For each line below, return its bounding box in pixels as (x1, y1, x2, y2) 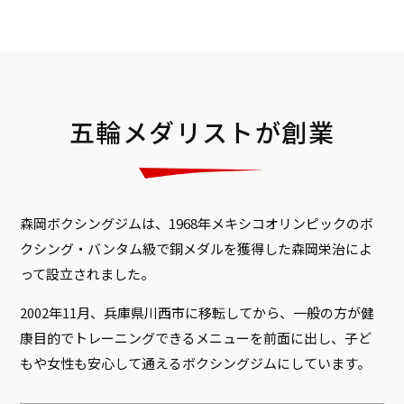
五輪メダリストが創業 (69, 114, 335, 151)
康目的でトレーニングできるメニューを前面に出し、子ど (20, 328, 372, 348)
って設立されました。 (20, 264, 155, 284)
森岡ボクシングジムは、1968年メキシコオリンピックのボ (20, 214, 374, 234)
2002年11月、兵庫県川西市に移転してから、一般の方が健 (20, 303, 375, 323)
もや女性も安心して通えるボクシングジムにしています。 (20, 353, 372, 373)
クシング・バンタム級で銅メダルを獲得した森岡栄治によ (20, 239, 373, 259)
